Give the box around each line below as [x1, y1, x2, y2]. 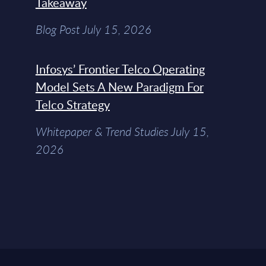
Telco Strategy [35, 96, 110, 113]
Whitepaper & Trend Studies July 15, [35, 123, 209, 140]
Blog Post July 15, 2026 [35, 21, 151, 38]
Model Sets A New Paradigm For [35, 78, 204, 96]
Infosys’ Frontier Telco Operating [35, 61, 205, 78]
